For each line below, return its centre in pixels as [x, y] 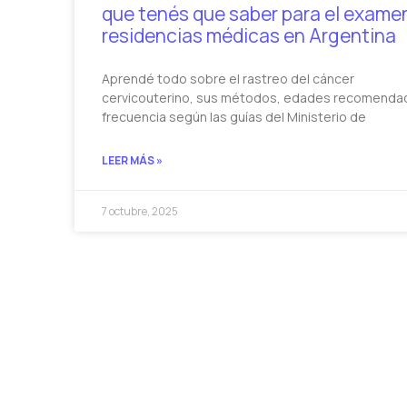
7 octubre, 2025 [140, 212]
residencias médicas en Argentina [249, 36]
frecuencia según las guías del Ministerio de [234, 117]
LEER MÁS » [132, 161]
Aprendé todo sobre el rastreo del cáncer [228, 79]
